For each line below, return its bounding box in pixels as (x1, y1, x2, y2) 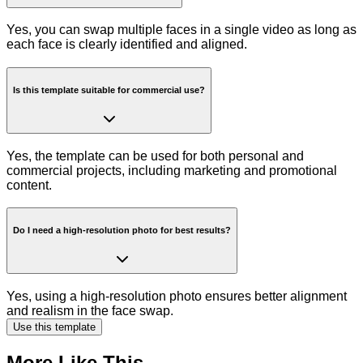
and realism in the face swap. (6, 304, 173, 318)
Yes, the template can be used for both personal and (6, 148, 304, 163)
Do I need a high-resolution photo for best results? (13, 224, 231, 235)
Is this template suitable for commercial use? (13, 84, 205, 95)
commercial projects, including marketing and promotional (6, 163, 337, 177)
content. (6, 177, 52, 192)
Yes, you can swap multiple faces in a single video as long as (6, 23, 357, 37)
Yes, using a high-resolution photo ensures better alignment (6, 289, 347, 304)
